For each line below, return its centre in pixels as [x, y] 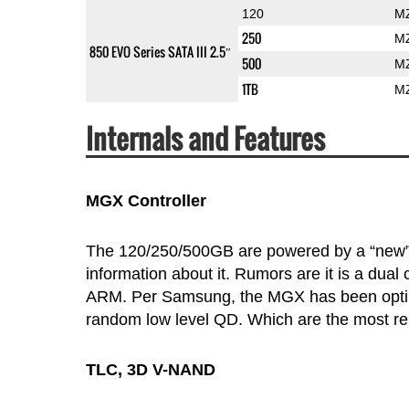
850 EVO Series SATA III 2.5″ [160, 52]
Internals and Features [205, 139]
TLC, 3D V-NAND [150, 370]
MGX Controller [146, 201]
